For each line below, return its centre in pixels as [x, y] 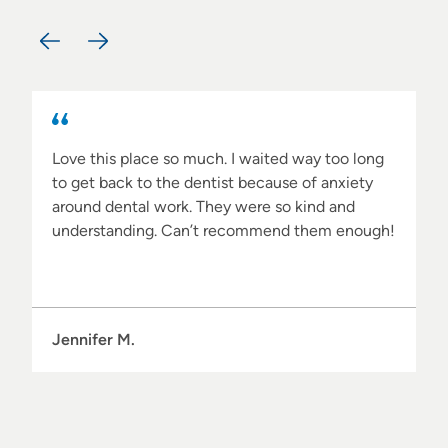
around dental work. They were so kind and [203, 207]
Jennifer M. [93, 340]
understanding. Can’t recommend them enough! [223, 231]
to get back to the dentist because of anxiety [212, 183]
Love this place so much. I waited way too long [218, 159]
